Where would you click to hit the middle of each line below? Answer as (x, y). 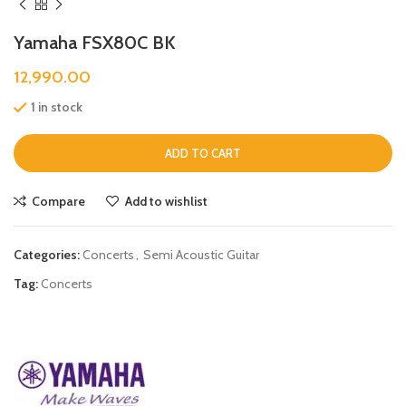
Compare (59, 201)
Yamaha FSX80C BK (95, 43)
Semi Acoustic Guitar (201, 254)
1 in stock (57, 107)
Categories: (47, 254)
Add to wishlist (166, 201)
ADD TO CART (203, 153)
